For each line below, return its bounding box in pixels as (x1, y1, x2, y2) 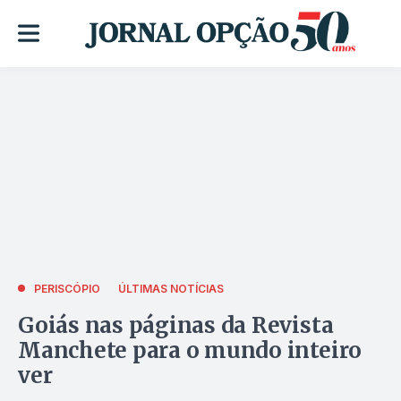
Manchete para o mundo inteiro (18, 336, 363, 364)
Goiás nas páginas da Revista (18, 311, 334, 339)
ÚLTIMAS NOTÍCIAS (118, 281, 224, 295)
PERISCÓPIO (34, 281, 100, 295)
